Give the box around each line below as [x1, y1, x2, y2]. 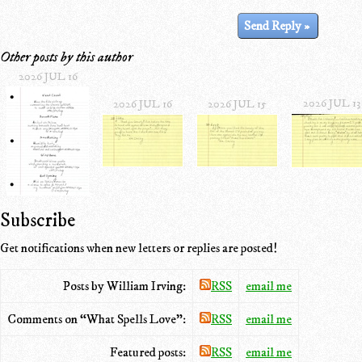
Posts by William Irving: [63, 277, 186, 294]
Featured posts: [110, 343, 186, 360]
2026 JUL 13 [303, 95, 360, 111]
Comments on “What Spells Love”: [7, 310, 186, 327]
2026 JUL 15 [208, 96, 267, 112]
